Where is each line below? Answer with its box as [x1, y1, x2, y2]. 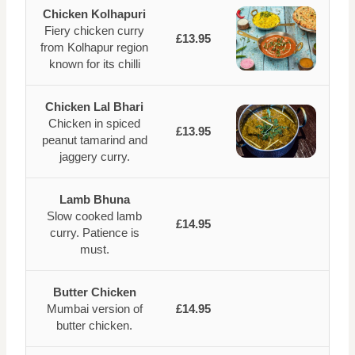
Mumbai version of [46, 302, 143, 315]
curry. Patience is [49, 226, 139, 239]
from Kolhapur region [40, 40, 148, 54]
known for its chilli [48, 57, 140, 71]
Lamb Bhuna [59, 193, 130, 206]
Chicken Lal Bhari [45, 100, 143, 113]
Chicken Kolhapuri [43, 7, 146, 21]
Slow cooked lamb [47, 209, 142, 223]
